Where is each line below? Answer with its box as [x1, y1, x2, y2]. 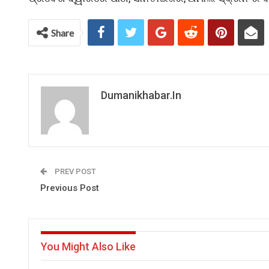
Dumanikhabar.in [101, 89, 181, 101]
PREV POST [53, 167, 96, 176]
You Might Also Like [41, 240, 136, 253]
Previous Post [40, 183, 99, 193]
